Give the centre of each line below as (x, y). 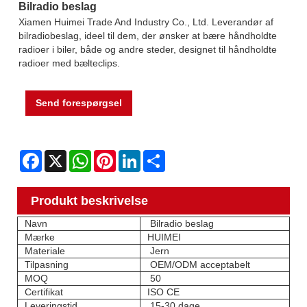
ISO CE (163, 292)
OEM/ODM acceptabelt (199, 265)
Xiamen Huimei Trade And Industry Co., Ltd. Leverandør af (146, 22)
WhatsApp (113, 155)
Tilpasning (47, 265)
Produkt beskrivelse (89, 200)
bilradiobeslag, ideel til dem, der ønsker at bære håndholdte (148, 35)
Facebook (63, 155)
